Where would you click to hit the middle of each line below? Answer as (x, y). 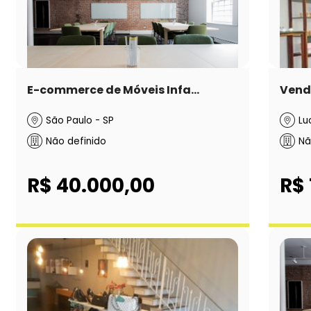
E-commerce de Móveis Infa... (113, 90)
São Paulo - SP (80, 121)
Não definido (76, 141)
